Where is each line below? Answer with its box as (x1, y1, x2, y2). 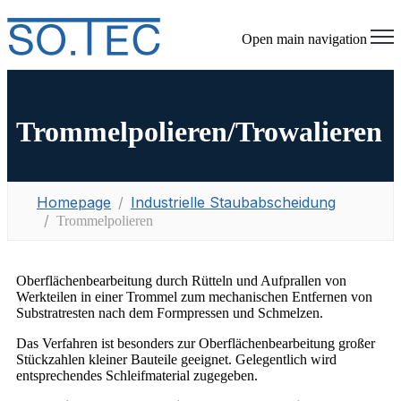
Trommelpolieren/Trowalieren (16, 115, 382, 149)
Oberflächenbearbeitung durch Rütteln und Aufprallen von (16, 272, 346, 288)
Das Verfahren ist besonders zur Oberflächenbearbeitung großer (16, 335, 375, 351)
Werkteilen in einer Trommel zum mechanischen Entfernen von (16, 288, 372, 304)
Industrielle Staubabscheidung (131, 192, 336, 211)
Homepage (37, 192, 111, 211)
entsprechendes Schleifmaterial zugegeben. (16, 367, 258, 383)
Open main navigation (242, 31, 367, 47)
